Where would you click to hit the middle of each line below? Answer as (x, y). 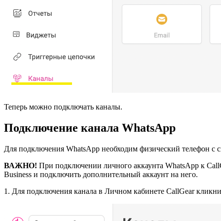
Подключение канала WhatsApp (90, 128)
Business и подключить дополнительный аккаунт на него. (101, 174)
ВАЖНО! (20, 165)
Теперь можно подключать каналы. (63, 107)
